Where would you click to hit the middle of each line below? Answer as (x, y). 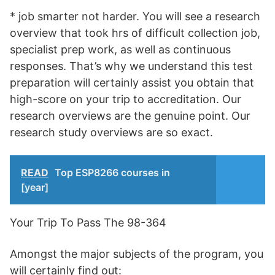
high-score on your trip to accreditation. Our (126, 99)
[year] (35, 187)
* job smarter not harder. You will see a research (135, 16)
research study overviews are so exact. (111, 132)
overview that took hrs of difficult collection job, (135, 33)
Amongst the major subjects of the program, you (137, 254)
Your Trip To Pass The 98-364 (88, 223)
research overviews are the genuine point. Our (130, 116)
